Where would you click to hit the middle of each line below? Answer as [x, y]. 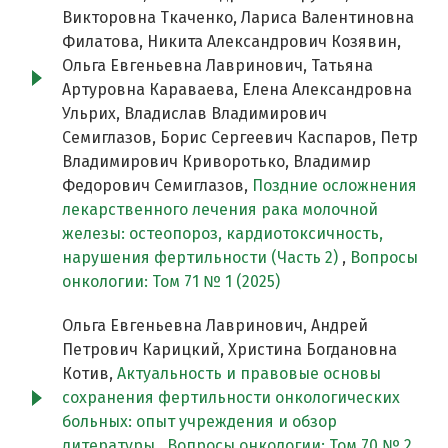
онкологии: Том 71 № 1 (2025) [171, 282]
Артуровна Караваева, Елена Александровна [237, 90]
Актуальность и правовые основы [249, 374]
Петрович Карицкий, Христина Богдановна [229, 350]
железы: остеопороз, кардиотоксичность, [222, 234]
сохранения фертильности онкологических [231, 398]
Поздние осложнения [334, 186]
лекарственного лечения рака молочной [220, 210]
